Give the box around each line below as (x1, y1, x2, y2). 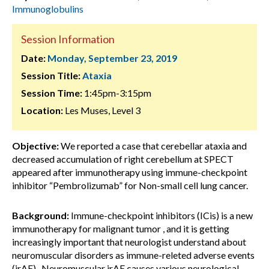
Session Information (21, 32, 115, 46)
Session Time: (21, 87, 82, 98)
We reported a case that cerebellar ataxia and (59, 140, 247, 151)
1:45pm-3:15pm (82, 87, 151, 98)
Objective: (12, 140, 59, 151)
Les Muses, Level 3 (63, 104, 141, 116)
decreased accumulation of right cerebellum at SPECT (12, 153, 234, 165)
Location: (21, 104, 63, 116)
